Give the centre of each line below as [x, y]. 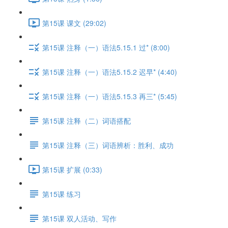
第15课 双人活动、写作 [79, 218]
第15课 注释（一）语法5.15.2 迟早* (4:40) [110, 72]
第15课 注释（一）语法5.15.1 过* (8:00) [106, 47]
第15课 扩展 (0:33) [72, 169]
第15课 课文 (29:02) [74, 23]
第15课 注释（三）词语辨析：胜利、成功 [108, 145]
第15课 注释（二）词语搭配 [87, 120]
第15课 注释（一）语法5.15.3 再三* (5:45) [110, 96]
